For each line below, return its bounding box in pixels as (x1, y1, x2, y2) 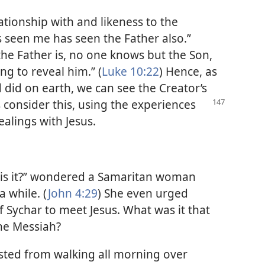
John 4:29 (48, 185, 98, 202)
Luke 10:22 (102, 63, 159, 79)
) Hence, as (159, 63, 217, 79)
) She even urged (98, 185, 188, 202)
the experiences (111, 96, 196, 112)
